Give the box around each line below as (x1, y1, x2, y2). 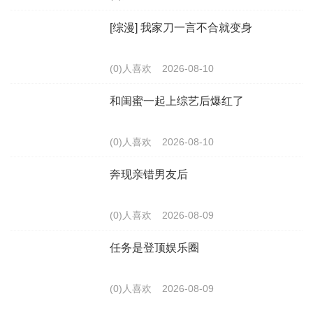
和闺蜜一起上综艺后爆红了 (110, 95, 244, 107)
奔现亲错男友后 (110, 168, 188, 180)
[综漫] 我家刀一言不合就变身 (110, 22, 252, 34)
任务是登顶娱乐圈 (110, 242, 199, 254)
